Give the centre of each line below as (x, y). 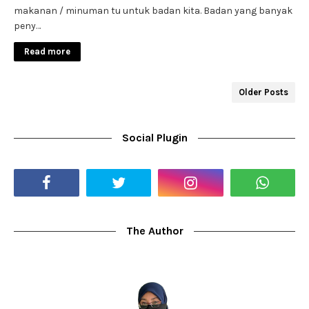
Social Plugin (154, 137)
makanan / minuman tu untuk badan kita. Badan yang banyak (153, 10)
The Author (154, 230)
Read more (47, 51)
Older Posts (263, 92)
